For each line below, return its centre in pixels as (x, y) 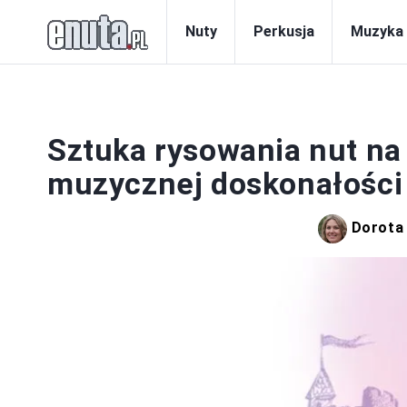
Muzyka (377, 31)
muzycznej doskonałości (225, 184)
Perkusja (284, 31)
